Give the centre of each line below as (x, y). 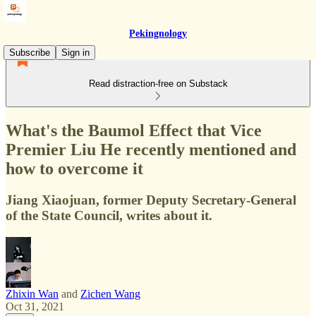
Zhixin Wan (32, 293)
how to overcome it (74, 168)
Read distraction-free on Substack (158, 84)
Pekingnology (158, 34)
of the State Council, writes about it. (109, 215)
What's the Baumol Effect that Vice (134, 130)
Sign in (75, 53)
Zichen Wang (110, 293)
